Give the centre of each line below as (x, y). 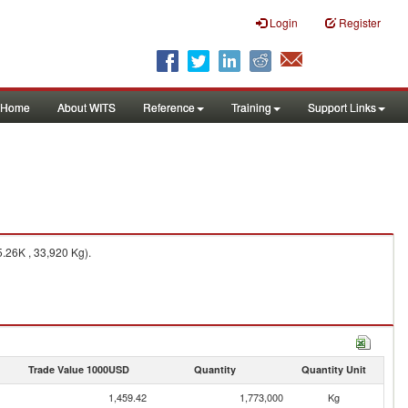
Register (360, 22)
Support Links (342, 107)
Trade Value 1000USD (78, 369)
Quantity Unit (333, 369)
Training (251, 107)
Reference (169, 107)
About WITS (87, 107)
